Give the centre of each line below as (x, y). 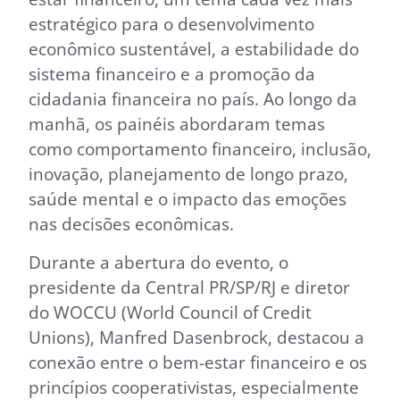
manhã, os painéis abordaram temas (177, 124)
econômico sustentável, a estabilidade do (194, 49)
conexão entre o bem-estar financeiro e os (198, 362)
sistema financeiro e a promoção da (172, 74)
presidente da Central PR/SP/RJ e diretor (189, 287)
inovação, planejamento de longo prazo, (188, 174)
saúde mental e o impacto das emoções (187, 199)
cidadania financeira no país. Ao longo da (193, 99)
